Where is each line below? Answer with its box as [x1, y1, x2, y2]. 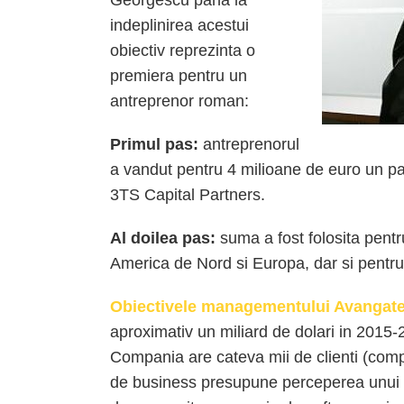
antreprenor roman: [110, 92, 249, 110]
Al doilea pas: [110, 229, 216, 247]
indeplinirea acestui [110, 16, 249, 34]
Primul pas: [110, 135, 198, 153]
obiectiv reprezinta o [110, 41, 255, 60]
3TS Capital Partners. [110, 186, 265, 204]
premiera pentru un [110, 67, 247, 85]
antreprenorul [198, 135, 299, 153]
